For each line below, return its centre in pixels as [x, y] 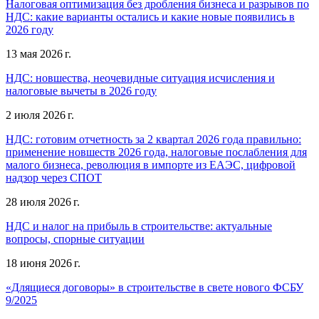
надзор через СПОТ [54, 177]
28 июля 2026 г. [43, 202]
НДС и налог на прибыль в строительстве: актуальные [139, 226]
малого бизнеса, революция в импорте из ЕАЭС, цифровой [151, 164]
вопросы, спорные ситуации [75, 239]
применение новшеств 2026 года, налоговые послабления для [156, 152]
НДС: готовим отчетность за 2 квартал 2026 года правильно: [153, 139]
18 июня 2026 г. [43, 263]
